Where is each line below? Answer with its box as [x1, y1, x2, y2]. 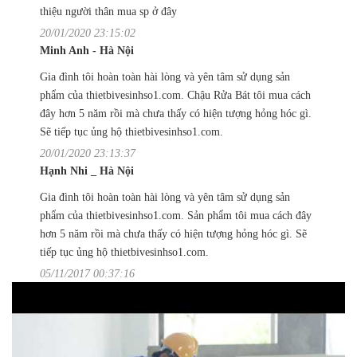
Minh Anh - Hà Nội [40, 45, 134, 57]
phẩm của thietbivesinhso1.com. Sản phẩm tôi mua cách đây [40, 210, 312, 222]
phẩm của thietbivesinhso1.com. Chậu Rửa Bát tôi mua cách [40, 89, 311, 101]
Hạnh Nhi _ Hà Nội [40, 165, 134, 177]
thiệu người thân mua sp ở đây [40, 6, 177, 18]
